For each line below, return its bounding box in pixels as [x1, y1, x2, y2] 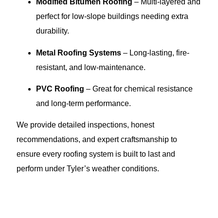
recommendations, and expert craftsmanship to [17, 135, 177, 144]
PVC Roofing [36, 84, 84, 93]
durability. [36, 27, 69, 36]
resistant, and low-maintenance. [36, 63, 145, 72]
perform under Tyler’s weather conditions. [17, 164, 159, 173]
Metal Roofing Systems [36, 48, 121, 57]
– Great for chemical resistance [84, 84, 193, 93]
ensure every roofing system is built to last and [17, 150, 175, 159]
